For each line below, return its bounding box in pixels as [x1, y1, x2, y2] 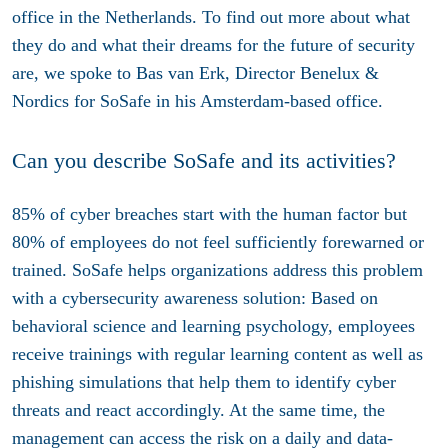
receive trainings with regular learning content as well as [12, 344, 423, 365]
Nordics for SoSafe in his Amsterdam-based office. [12, 90, 383, 111]
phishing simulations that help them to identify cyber [12, 372, 396, 393]
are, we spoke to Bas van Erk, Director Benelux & [12, 62, 379, 83]
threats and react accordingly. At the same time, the [12, 400, 385, 421]
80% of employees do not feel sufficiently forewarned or [12, 232, 424, 253]
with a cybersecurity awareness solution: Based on [12, 288, 378, 309]
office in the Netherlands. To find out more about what [12, 6, 410, 27]
